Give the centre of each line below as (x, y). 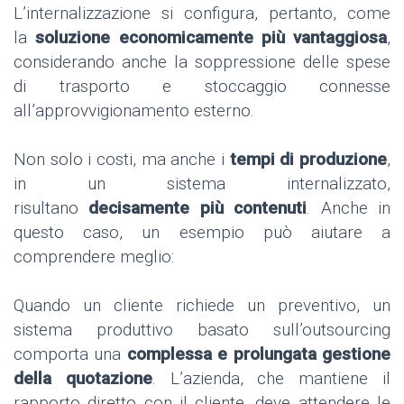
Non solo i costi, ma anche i (122, 159)
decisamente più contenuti (198, 207)
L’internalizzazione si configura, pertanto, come (202, 13)
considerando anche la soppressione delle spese (202, 61)
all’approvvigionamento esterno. (134, 110)
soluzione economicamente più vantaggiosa (211, 37)
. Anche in (349, 207)
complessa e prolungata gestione (259, 353)
